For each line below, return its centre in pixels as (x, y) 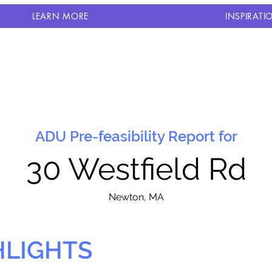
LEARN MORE (60, 16)
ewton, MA (140, 197)
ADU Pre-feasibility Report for (136, 136)
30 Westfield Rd (136, 169)
